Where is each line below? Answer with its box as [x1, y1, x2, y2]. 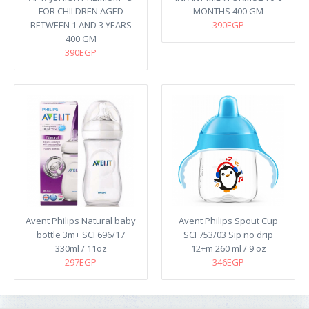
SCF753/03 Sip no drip [183, 228, 273, 241]
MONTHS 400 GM [193, 4, 263, 17]
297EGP [65, 255, 97, 268]
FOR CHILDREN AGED [38, 4, 123, 17]
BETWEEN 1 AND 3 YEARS [30, 18, 132, 31]
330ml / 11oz [54, 241, 107, 255]
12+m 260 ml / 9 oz [190, 241, 266, 255]
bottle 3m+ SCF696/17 [37, 228, 125, 241]
